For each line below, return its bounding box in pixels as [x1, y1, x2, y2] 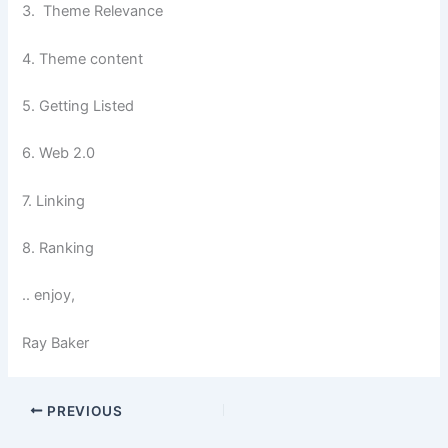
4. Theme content [22, 49, 148, 68]
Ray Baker [22, 333, 90, 352]
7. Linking [22, 191, 86, 210]
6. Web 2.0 [22, 144, 96, 163]
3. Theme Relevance [22, 2, 164, 21]
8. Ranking [22, 239, 95, 257]
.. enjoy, [22, 286, 76, 305]
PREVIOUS [43, 402, 123, 419]
